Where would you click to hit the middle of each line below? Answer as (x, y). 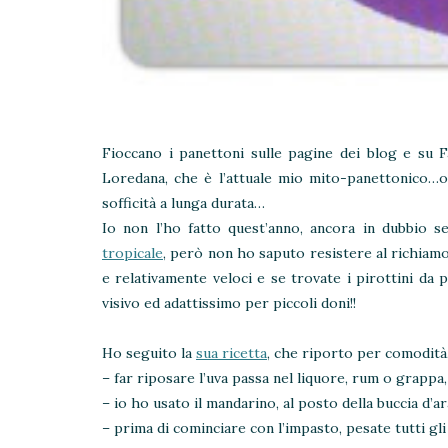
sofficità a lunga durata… (183, 202)
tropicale (132, 252)
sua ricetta (231, 352)
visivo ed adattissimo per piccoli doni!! (229, 302)
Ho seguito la (149, 352)
